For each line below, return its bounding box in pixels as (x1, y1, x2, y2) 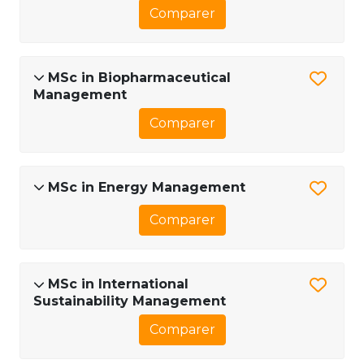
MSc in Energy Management (48, 179, 245, 195)
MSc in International (48, 276, 188, 292)
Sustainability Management (33, 293, 226, 310)
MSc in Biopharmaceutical (48, 69, 231, 85)
